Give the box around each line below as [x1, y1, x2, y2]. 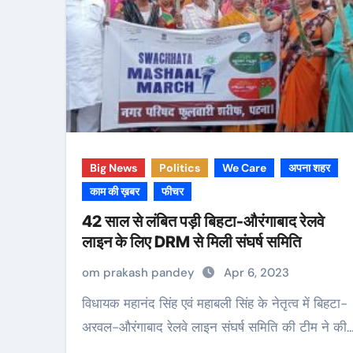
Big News [90, 161, 137, 175]
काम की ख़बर [90, 184, 139, 199]
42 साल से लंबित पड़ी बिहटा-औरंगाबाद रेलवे [82, 212, 325, 231]
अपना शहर [288, 161, 330, 175]
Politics [159, 161, 200, 175]
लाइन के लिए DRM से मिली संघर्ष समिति [82, 232, 301, 251]
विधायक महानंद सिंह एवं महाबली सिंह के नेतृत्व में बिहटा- [82, 295, 91, 312]
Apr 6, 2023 [224, 265, 289, 281]
